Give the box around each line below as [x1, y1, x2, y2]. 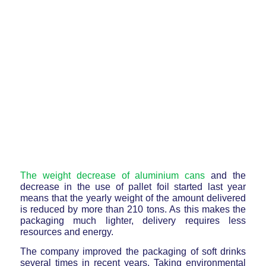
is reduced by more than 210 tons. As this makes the [20, 204, 246, 215]
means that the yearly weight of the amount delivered [20, 193, 246, 204]
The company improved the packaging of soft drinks [20, 246, 246, 256]
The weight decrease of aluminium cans [20, 170, 205, 181]
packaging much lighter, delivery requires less [20, 216, 246, 226]
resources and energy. [20, 227, 113, 237]
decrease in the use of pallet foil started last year [20, 182, 246, 192]
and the [205, 170, 246, 181]
